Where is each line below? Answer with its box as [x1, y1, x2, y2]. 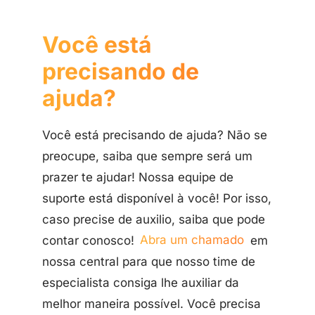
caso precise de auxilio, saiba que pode [42, 212, 265, 226]
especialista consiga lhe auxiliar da [42, 275, 239, 290]
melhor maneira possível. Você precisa [42, 296, 261, 311]
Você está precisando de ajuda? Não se [42, 127, 267, 142]
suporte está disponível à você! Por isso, [42, 191, 271, 205]
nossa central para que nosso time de [42, 254, 255, 269]
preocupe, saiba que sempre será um [42, 148, 252, 163]
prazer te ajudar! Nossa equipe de [42, 169, 233, 184]
